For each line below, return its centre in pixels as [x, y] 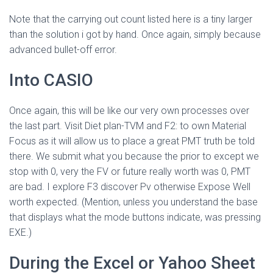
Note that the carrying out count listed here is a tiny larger [131, 19]
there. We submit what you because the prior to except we [134, 156]
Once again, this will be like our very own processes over [129, 111]
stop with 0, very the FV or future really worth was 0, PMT [130, 172]
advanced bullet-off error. [63, 50]
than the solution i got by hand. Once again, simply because [135, 34]
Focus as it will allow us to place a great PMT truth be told [132, 141]
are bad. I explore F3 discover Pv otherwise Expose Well [130, 187]
